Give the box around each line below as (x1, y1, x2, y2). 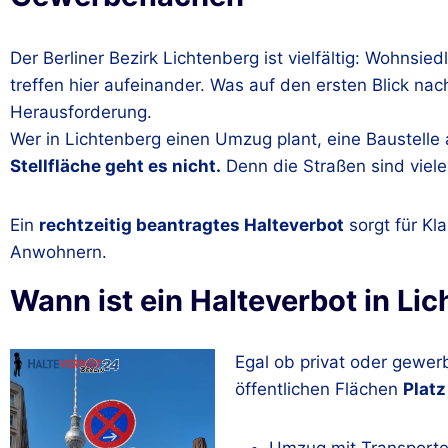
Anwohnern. (10, 241, 107, 262)
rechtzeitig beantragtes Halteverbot (39, 214, 344, 235)
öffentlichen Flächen (235, 379, 403, 399)
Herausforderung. (10, 101, 152, 122)
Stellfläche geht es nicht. (10, 155, 221, 176)
